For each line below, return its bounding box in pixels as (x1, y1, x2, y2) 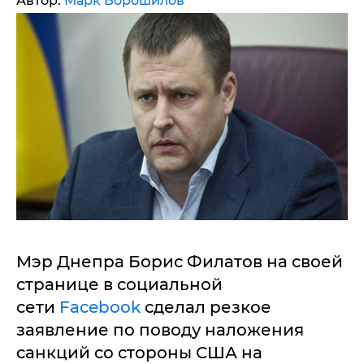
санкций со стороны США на (16, 343, 262, 362)
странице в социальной (16, 275, 223, 294)
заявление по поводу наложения (16, 320, 304, 340)
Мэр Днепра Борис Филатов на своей (16, 252, 343, 271)
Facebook (59, 297, 141, 317)
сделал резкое (141, 297, 271, 317)
